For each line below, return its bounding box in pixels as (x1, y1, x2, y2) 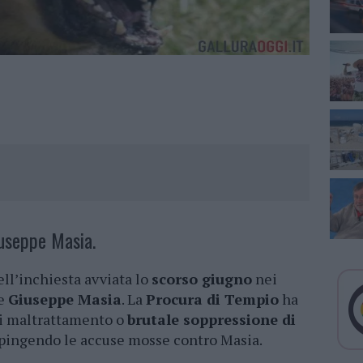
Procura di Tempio (146, 289, 279, 310)
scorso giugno (152, 269, 252, 289)
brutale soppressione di (127, 310, 296, 330)
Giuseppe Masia (8, 289, 122, 310)
